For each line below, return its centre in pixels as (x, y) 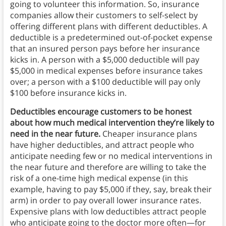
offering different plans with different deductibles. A (108, 26)
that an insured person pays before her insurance (105, 49)
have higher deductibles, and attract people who (102, 145)
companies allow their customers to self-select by (104, 15)
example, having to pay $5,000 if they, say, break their (111, 189)
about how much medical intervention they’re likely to (112, 123)
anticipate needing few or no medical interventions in (111, 156)
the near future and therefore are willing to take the (108, 167)
